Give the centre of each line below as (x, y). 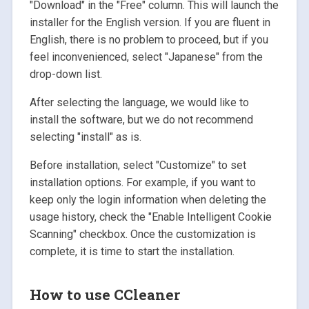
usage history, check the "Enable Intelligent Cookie (150, 217)
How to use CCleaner (104, 294)
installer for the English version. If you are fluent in (150, 22)
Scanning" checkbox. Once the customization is (142, 234)
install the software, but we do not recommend (141, 119)
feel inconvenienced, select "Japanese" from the (146, 57)
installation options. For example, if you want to (142, 182)
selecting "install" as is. (85, 137)
